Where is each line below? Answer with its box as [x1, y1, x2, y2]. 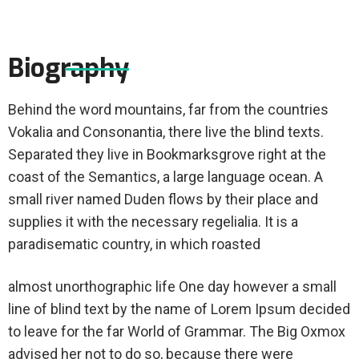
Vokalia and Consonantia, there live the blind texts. [8, 123, 324, 140]
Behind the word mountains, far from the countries [8, 100, 329, 118]
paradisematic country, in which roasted [8, 235, 260, 252]
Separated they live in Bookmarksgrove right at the [8, 145, 326, 163]
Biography [8, 50, 129, 85]
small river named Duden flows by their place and [8, 190, 318, 208]
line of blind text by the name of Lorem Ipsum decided [8, 300, 350, 317]
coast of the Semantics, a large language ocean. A [8, 167, 323, 185]
